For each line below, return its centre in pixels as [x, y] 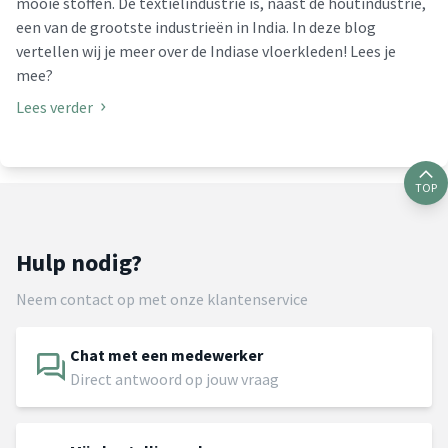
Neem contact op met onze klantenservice [162, 298]
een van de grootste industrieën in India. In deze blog [196, 26]
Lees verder [54, 106]
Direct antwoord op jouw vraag [174, 378]
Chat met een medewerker [166, 354]
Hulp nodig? [79, 262]
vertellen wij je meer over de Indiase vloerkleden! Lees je [206, 50]
